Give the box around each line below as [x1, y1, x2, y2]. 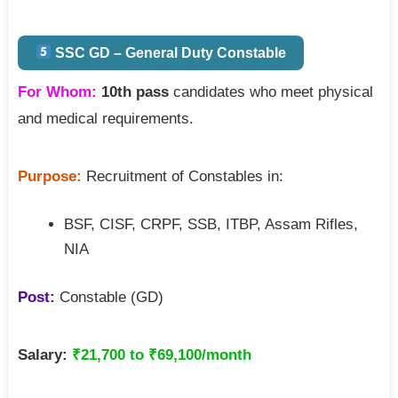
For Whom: [18, 83, 97, 100]
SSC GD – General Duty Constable [52, 44, 287, 60]
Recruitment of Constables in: [82, 167, 283, 185]
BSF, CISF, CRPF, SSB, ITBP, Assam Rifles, [64, 215, 358, 233]
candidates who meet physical [169, 83, 373, 100]
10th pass [101, 83, 169, 100]
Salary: [18, 346, 68, 363]
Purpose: [18, 167, 82, 185]
